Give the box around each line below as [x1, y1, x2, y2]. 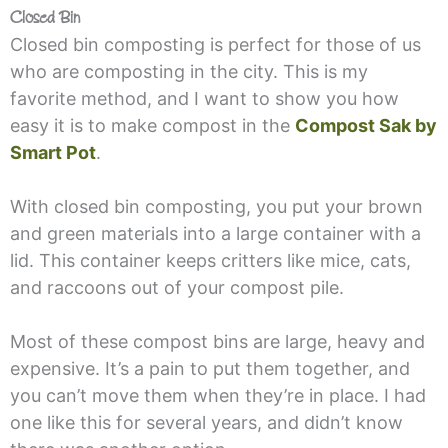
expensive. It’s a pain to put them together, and [9, 358, 410, 380]
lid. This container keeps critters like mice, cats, [9, 250, 411, 272]
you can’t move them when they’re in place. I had [9, 385, 426, 407]
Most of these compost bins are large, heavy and [9, 331, 425, 353]
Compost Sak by [294, 115, 437, 137]
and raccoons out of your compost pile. [9, 277, 349, 299]
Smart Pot [9, 142, 96, 164]
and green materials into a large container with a [9, 223, 421, 245]
